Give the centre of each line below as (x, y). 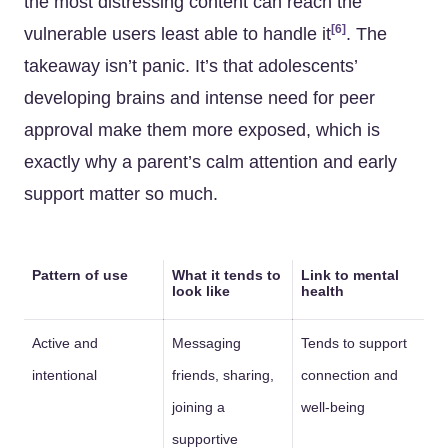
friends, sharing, (223, 375)
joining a (198, 407)
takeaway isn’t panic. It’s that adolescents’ (190, 66)
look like (201, 291)
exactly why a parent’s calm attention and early (210, 162)
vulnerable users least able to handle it (177, 34)
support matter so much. (121, 194)
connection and (349, 375)
